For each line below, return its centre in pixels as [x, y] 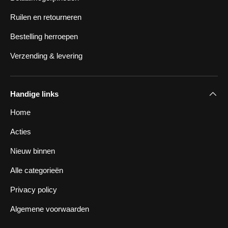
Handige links [34, 94]
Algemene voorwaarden [50, 209]
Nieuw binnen [33, 151]
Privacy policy [34, 189]
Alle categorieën [37, 170]
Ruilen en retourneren [46, 17]
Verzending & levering [46, 55]
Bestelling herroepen [44, 36]
